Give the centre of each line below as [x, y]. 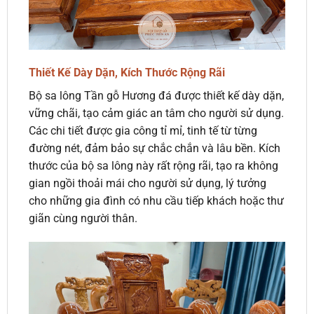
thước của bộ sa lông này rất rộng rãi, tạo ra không [153, 166]
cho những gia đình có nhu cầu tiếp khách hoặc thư [156, 201]
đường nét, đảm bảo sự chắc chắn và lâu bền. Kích [154, 149]
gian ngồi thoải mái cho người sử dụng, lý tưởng [147, 184]
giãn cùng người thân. [83, 219]
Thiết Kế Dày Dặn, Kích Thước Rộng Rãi [127, 73]
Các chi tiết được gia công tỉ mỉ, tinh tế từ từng [143, 131]
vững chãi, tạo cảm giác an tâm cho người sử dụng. [156, 114]
